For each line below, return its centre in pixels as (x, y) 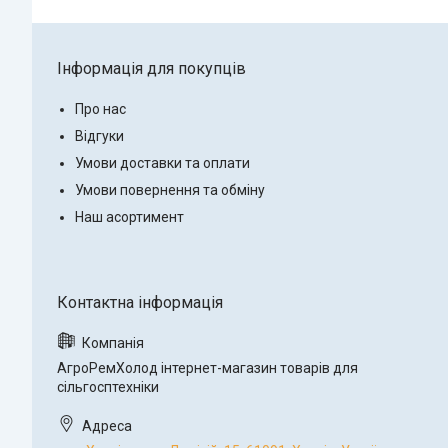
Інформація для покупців (151, 68)
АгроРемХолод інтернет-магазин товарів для (207, 367)
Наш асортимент (129, 216)
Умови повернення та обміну (170, 189)
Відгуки (99, 135)
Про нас (100, 108)
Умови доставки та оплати (162, 162)
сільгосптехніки (108, 386)
